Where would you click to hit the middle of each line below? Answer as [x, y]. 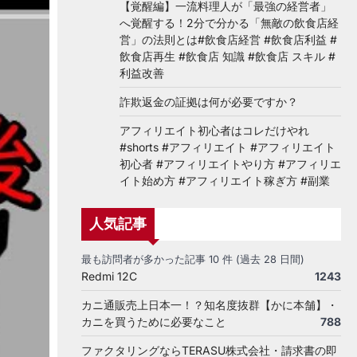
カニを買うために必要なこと [154, 322]
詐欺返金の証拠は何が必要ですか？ [209, 102]
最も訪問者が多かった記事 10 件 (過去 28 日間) [193, 259]
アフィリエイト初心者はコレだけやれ [214, 130]
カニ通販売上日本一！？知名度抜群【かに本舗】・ [210, 305]
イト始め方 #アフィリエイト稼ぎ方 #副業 [225, 180]
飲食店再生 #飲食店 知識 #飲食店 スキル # [228, 56]
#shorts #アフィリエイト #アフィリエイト [228, 147]
